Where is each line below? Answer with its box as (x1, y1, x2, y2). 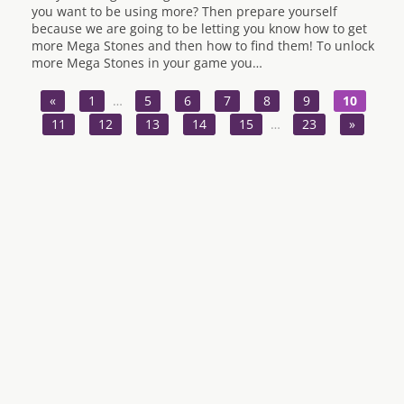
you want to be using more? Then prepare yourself (32, 3, 337, 20)
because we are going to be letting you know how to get (32, 20, 367, 37)
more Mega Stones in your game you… (32, 54, 262, 71)
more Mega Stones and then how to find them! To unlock (32, 37, 374, 54)
